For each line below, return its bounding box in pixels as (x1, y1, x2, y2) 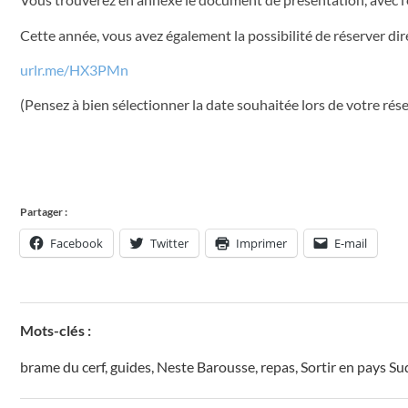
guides (110, 357, 151, 375)
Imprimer (236, 234, 287, 251)
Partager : (20, 204, 67, 219)
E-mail (334, 234, 367, 251)
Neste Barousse (157, 357, 255, 375)
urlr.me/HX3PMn (20, 61, 128, 79)
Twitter (150, 234, 189, 251)
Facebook (50, 234, 103, 251)
